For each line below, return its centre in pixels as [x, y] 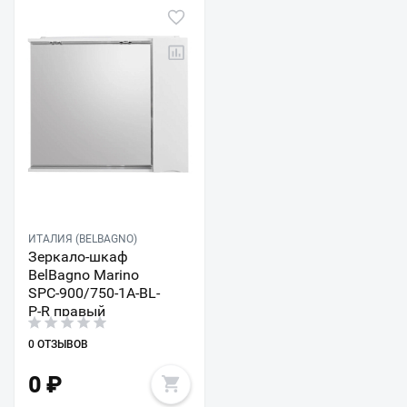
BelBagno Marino [84, 274]
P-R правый [67, 311]
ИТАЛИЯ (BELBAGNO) [83, 238]
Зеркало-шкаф [78, 256]
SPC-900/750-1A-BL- [94, 293]
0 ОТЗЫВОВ [58, 344]
